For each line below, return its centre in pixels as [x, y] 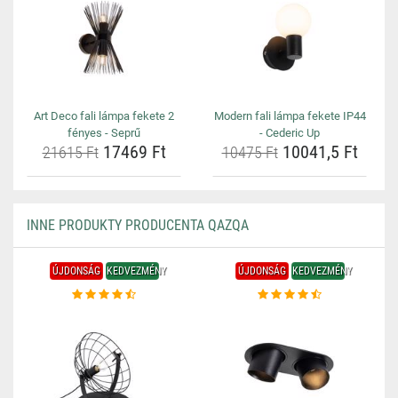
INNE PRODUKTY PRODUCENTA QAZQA [138, 225]
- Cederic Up [290, 133]
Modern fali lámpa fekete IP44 [290, 116]
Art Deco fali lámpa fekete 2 [104, 116]
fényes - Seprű [104, 133]
